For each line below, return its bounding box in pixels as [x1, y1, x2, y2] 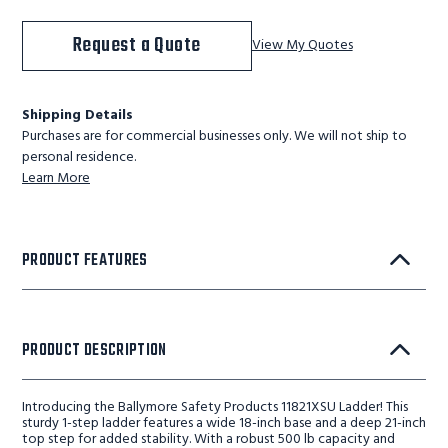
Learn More [22, 167, 90, 190]
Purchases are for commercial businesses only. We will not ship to [22, 125, 407, 148]
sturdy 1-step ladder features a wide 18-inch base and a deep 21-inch [22, 412, 426, 435]
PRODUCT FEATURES [22, 248, 148, 274]
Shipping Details [22, 104, 133, 127]
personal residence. [22, 146, 136, 169]
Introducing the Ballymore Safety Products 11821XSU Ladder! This [22, 396, 408, 419]
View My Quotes [251, 34, 353, 57]
